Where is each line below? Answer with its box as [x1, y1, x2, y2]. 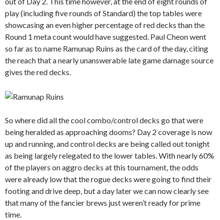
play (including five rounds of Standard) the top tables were [5, 8, 202, 18]
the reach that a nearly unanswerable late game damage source [5, 55, 214, 65]
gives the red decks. [5, 67, 71, 77]
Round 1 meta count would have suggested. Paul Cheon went [5, 31, 206, 41]
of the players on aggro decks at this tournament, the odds [5, 162, 198, 172]
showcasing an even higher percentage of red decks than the [5, 20, 205, 29]
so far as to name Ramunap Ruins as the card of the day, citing [5, 43, 208, 53]
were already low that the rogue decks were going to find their [5, 174, 212, 184]
